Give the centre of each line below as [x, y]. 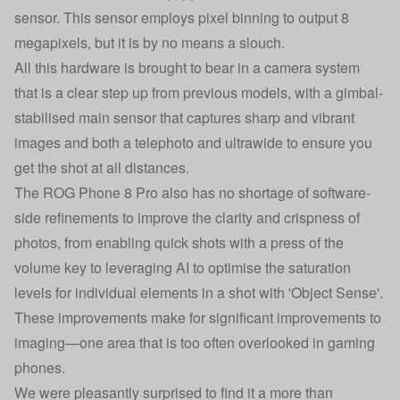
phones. [40, 367]
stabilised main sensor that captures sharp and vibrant [184, 117]
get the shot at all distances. [102, 167]
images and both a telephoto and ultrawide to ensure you [193, 142]
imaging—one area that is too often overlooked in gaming [195, 342]
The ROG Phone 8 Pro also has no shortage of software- [192, 192]
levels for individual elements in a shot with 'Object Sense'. [199, 292]
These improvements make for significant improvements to [198, 317]
